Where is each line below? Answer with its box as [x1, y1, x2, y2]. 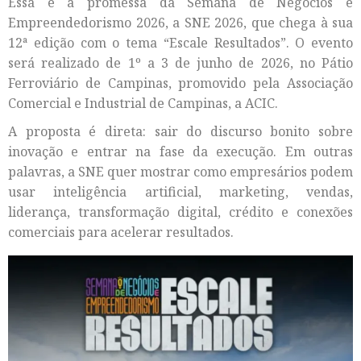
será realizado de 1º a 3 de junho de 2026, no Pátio [8, 53, 353, 72]
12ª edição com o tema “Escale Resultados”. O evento [8, 33, 353, 52]
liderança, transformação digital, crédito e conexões [8, 202, 353, 221]
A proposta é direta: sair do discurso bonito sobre [8, 122, 353, 140]
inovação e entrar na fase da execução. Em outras [8, 142, 353, 160]
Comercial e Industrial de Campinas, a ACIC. [8, 93, 278, 112]
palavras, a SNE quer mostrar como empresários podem [8, 162, 353, 180]
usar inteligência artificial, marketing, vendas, [8, 182, 353, 201]
